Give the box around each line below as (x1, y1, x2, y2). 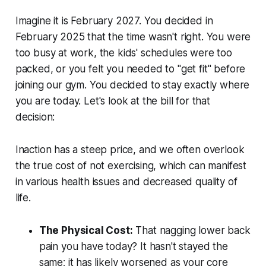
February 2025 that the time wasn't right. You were (15, 31, 251, 43)
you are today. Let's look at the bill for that (15, 95, 210, 107)
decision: (15, 111, 55, 123)
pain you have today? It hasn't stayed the (39, 240, 228, 253)
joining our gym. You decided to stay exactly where (15, 79, 250, 91)
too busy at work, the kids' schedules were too (15, 47, 232, 59)
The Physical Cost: (39, 224, 133, 237)
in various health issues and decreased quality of (15, 176, 237, 188)
